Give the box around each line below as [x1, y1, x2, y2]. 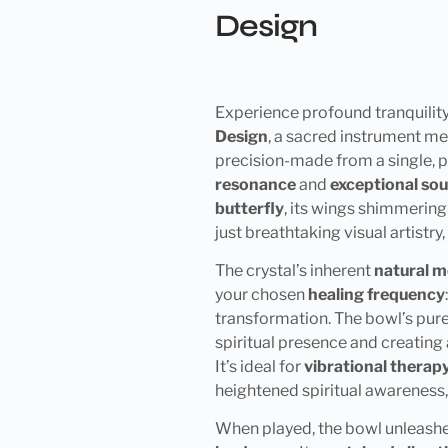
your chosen [214, 284, 308, 304]
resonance [214, 174, 296, 194]
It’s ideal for [214, 356, 304, 376]
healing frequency [307, 284, 445, 304]
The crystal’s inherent [214, 260, 374, 280]
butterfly [214, 198, 284, 218]
